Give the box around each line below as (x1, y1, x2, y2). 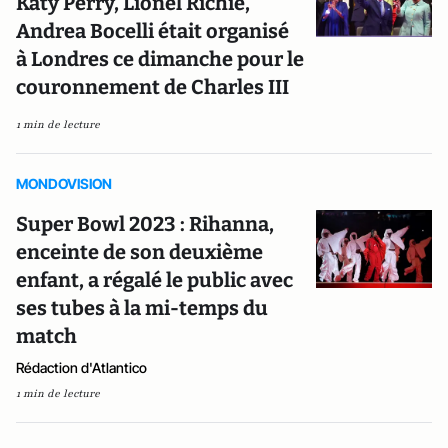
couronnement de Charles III (16, 75, 289, 100)
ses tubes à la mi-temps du (16, 296, 268, 321)
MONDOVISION (16, 175, 112, 193)
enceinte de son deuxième (16, 240, 263, 265)
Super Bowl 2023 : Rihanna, (16, 212, 274, 237)
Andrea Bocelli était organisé (16, 19, 289, 44)
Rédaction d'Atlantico (16, 359, 147, 377)
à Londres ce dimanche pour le (16, 47, 304, 72)
